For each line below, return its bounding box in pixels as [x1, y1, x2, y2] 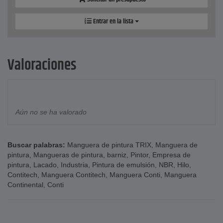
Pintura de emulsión [92, 161, 155, 169]
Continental [7, 181, 43, 189]
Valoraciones [7, 54, 76, 77]
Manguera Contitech [41, 171, 106, 179]
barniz [107, 151, 126, 159]
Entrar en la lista [91, 16, 135, 27]
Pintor [130, 151, 148, 159]
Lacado [33, 161, 57, 169]
